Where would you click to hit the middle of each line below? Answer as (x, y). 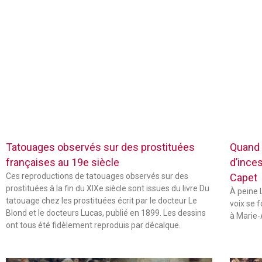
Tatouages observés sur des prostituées (100, 147)
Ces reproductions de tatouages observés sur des (97, 176)
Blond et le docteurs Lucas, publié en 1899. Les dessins (106, 213)
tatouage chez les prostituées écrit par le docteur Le (101, 200)
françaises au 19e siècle (63, 162)
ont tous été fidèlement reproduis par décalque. (93, 225)
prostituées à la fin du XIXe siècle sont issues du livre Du (108, 188)
